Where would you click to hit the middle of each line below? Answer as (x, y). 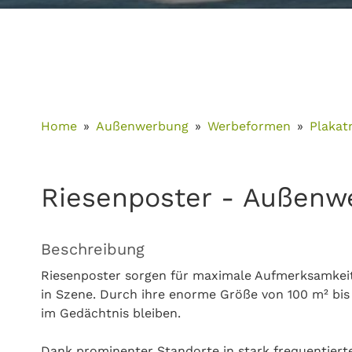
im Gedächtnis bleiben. (111, 313)
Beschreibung (93, 249)
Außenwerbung (142, 126)
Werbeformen (249, 126)
